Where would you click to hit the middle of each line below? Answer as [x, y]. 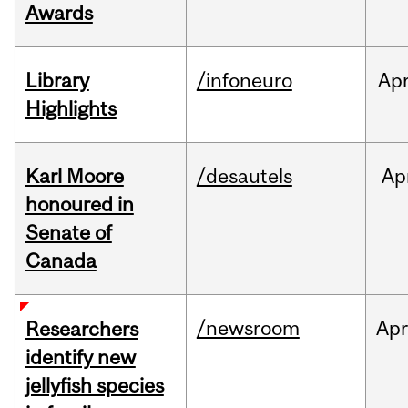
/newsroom [248, 328]
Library [57, 81]
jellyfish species [94, 386]
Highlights [71, 109]
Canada [61, 261]
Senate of [68, 233]
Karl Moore [74, 176]
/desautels [244, 176]
